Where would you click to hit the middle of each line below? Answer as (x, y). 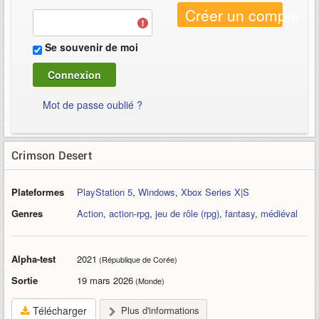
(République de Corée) (137, 260)
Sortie (25, 281)
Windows (157, 192)
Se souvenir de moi (91, 47)
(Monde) (149, 281)
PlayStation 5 (105, 192)
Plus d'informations (160, 310)
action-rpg (129, 214)
